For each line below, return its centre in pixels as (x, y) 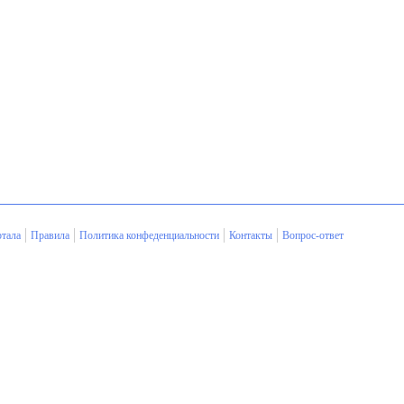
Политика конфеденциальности (149, 235)
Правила (50, 235)
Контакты (251, 235)
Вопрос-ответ (313, 235)
